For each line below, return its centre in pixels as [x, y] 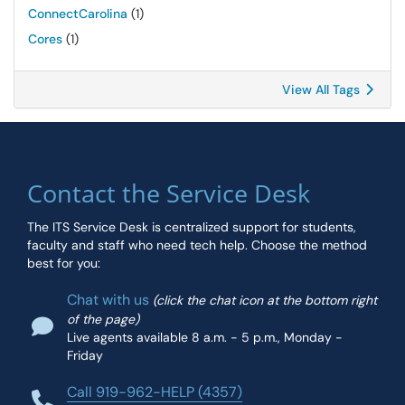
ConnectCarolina [78, 14]
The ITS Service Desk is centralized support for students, [192, 227]
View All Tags [323, 89]
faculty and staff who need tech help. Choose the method [197, 245]
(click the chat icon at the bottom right [265, 300]
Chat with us [108, 300]
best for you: [64, 263]
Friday [85, 355]
